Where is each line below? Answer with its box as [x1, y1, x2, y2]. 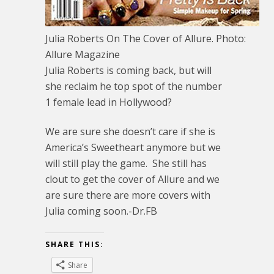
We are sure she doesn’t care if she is [45, 125, 215, 138]
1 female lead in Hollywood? [45, 95, 174, 109]
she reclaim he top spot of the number [45, 80, 222, 93]
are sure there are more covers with [45, 188, 210, 202]
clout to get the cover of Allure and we [45, 172, 220, 186]
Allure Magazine [45, 48, 120, 61]
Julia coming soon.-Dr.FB [45, 204, 157, 218]
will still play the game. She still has [45, 157, 207, 170]
